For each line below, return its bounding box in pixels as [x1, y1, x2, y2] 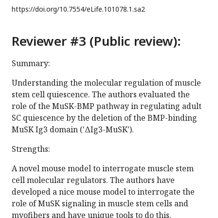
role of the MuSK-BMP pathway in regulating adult [12, 101, 201, 112]
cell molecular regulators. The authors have [12, 175, 175, 186]
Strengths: [12, 144, 50, 155]
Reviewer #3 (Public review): [12, 32, 181, 50]
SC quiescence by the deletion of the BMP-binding [12, 112, 197, 124]
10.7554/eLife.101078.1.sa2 [59, 4, 145, 14]
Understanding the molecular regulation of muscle [12, 77, 201, 89]
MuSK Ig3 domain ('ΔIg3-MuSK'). [12, 124, 134, 135]
